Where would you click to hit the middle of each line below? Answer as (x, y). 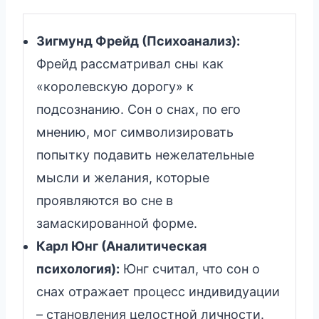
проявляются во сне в (105, 200)
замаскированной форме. (117, 223)
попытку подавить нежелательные (145, 155)
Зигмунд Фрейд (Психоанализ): (138, 41)
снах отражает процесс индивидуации (158, 291)
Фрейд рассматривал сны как (130, 63)
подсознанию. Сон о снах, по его (138, 109)
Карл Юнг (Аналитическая (121, 246)
